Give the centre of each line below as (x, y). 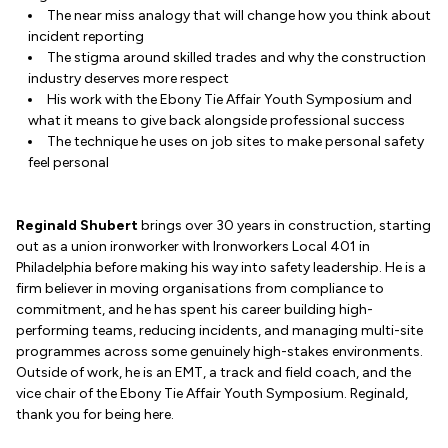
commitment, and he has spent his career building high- (194, 309)
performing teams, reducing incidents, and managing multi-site (219, 330)
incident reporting (86, 36)
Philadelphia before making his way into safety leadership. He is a (221, 267)
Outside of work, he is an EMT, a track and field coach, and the (213, 372)
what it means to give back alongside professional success (216, 120)
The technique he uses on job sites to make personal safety (235, 141)
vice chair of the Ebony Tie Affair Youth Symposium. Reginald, (212, 393)
